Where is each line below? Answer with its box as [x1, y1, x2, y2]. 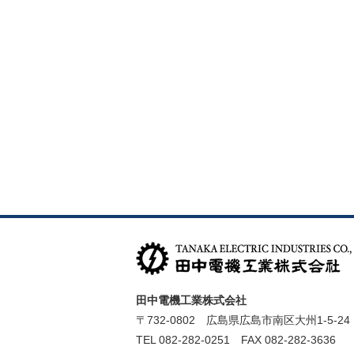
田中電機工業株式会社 [136, 293, 247, 307]
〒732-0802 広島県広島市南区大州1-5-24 [136, 313, 350, 326]
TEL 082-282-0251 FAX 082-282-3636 [136, 333, 336, 346]
